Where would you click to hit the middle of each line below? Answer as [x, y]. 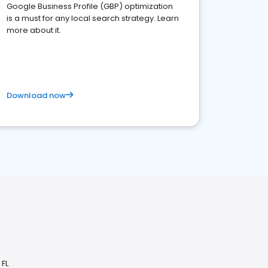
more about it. [34, 30]
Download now [36, 95]
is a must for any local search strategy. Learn [93, 18]
